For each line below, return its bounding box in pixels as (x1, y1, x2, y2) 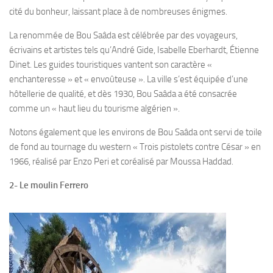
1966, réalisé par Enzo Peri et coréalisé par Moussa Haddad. (9, 155, 233, 167)
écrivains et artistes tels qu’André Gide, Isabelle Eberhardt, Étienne (9, 44, 259, 55)
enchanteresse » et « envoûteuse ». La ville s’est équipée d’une (9, 73, 248, 85)
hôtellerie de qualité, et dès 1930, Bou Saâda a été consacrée (9, 88, 237, 99)
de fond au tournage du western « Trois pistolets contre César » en (9, 141, 261, 152)
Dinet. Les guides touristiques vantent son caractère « (9, 58, 212, 70)
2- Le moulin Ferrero (9, 179, 88, 191)
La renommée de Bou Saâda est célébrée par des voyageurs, (9, 29, 238, 41)
